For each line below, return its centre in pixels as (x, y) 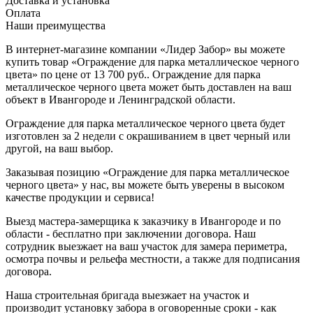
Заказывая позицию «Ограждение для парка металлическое (147, 172)
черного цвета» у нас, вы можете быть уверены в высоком (145, 184)
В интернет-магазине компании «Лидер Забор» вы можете (145, 49)
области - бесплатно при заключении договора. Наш (131, 233)
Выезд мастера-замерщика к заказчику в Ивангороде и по (143, 221)
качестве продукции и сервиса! (80, 197)
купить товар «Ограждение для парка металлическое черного (152, 61)
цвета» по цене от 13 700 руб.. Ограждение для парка (133, 74)
